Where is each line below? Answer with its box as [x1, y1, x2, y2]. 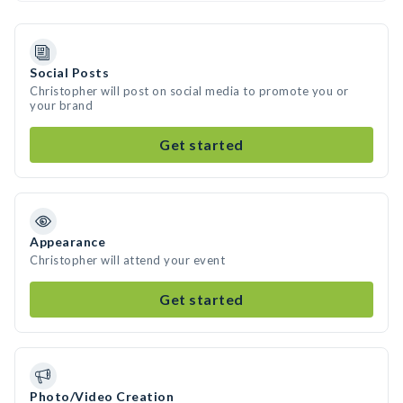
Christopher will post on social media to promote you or [30, 84, 349, 98]
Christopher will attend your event [30, 253, 225, 267]
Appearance [30, 234, 105, 249]
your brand [30, 98, 93, 112]
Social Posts [30, 65, 109, 80]
